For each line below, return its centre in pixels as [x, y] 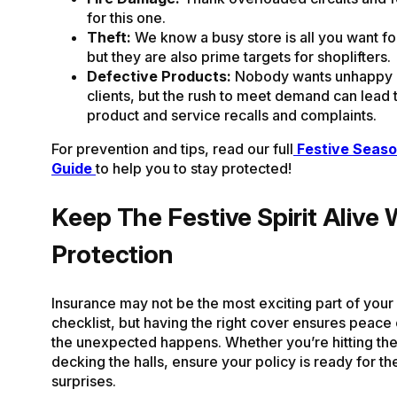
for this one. [126, 17]
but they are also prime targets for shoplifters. [239, 56]
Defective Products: [159, 76]
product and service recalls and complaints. [232, 115]
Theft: [109, 37]
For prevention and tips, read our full [172, 148]
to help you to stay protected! [194, 168]
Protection [113, 255]
